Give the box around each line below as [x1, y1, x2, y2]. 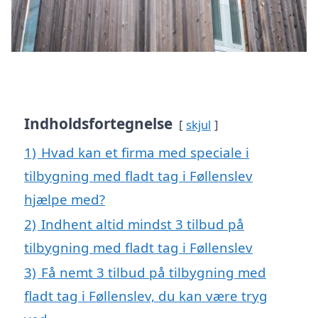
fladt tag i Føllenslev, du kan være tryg [24, 287, 268, 305]
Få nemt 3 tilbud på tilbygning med [41, 263, 266, 282]
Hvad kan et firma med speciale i [41, 143, 249, 162]
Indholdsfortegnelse [24, 114, 172, 134]
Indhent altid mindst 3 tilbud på [41, 215, 244, 234]
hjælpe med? [24, 190, 105, 209]
